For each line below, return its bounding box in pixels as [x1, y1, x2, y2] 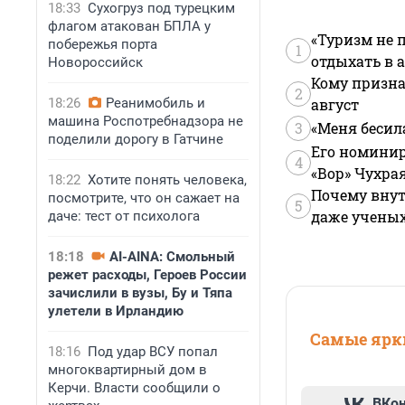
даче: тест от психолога [48, 208, 200, 224]
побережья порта [48, 36, 157, 52]
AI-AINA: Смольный [109, 249, 235, 265]
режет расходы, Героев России [48, 267, 247, 283]
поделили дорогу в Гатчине [48, 131, 223, 147]
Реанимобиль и [106, 95, 205, 111]
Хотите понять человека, [88, 172, 247, 188]
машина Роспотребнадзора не [48, 113, 243, 129]
